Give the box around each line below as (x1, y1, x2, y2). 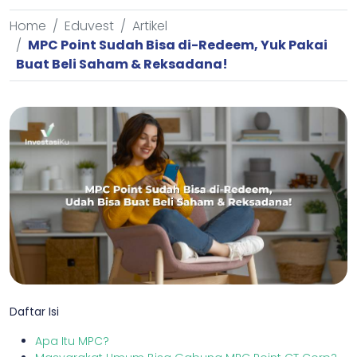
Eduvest (65, 17, 114, 35)
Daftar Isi (10, 304, 59, 320)
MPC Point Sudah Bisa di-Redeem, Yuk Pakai (28, 36, 328, 54)
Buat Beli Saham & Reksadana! (16, 55, 228, 73)
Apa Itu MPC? (35, 333, 109, 350)
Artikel (132, 17, 167, 35)
